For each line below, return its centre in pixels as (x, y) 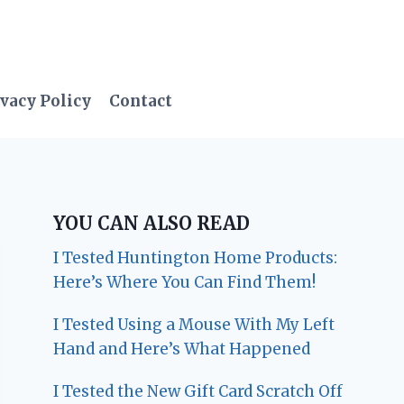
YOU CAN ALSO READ (152, 223)
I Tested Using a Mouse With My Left (194, 324)
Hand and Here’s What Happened (182, 349)
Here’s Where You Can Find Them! (185, 282)
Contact (141, 101)
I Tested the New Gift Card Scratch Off (198, 391)
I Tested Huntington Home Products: (196, 257)
